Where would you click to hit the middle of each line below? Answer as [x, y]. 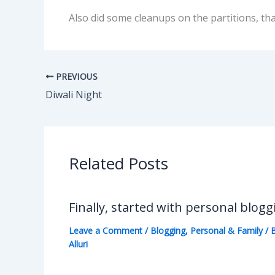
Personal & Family [227, 230]
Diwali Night [74, 94]
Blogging [168, 230]
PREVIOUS [76, 76]
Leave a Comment [106, 230]
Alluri [78, 244]
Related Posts [118, 163]
